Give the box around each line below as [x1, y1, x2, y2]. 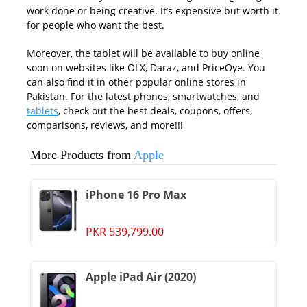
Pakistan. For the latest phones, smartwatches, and [27, 90, 260, 103]
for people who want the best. [27, 19, 164, 32]
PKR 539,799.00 [86, 224, 164, 239]
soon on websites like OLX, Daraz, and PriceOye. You [27, 61, 265, 74]
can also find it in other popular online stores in [27, 75, 246, 88]
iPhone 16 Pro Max [86, 187, 186, 202]
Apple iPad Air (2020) [86, 269, 196, 284]
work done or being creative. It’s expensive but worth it [27, 4, 278, 17]
